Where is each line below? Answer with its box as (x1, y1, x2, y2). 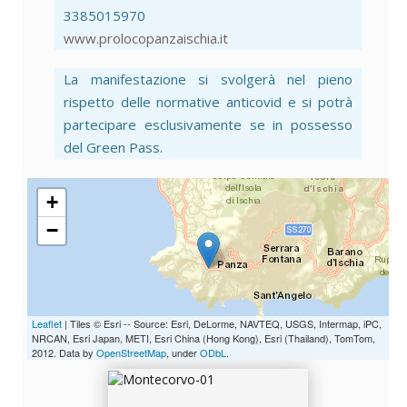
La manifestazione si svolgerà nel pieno (64, 70, 352, 89)
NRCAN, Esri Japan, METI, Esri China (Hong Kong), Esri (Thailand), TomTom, (32, 331, 375, 346)
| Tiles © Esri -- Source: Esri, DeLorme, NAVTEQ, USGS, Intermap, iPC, (62, 316, 382, 332)
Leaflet (32, 316, 62, 332)
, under (166, 345, 200, 361)
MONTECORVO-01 (149, 245, 267, 264)
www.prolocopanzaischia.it (64, 29, 228, 48)
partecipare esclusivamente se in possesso (64, 115, 352, 134)
